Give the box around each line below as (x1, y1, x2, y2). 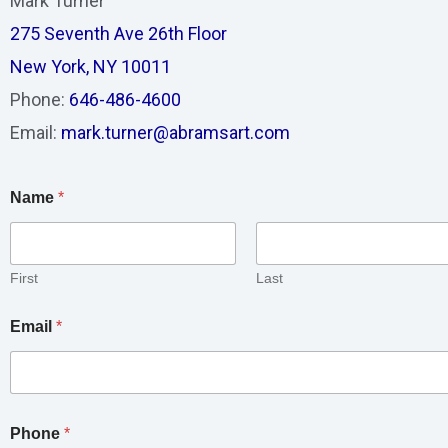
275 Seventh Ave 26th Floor (10, 22, 227, 44)
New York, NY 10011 (10, 55, 171, 77)
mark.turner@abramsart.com (61, 121, 290, 143)
